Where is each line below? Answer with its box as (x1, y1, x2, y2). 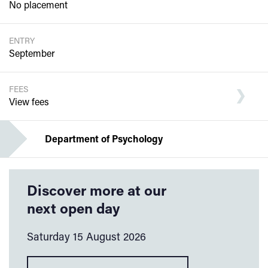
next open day (27, 199, 120, 218)
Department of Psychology (45, 132, 163, 145)
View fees (9, 95, 49, 108)
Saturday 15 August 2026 (27, 229, 146, 244)
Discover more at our (27, 181, 166, 200)
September (9, 47, 55, 60)
